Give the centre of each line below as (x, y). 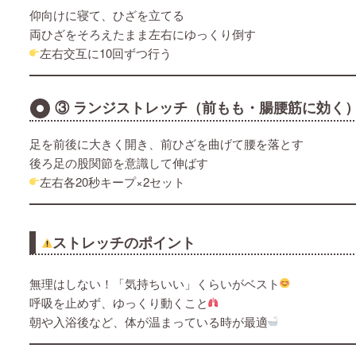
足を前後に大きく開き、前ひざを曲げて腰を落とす (166, 144)
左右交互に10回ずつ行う (106, 53)
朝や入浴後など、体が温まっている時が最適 (149, 322)
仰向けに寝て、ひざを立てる (107, 15)
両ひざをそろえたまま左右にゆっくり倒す (143, 34)
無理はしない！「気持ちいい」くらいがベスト (155, 284)
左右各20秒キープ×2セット (113, 182)
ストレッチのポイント (124, 243)
